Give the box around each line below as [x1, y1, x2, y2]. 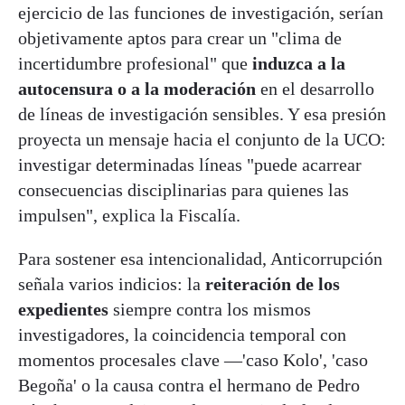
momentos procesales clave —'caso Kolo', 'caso [18, 349, 368, 370]
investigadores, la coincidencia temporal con [18, 324, 346, 344]
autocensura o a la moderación [18, 78, 256, 99]
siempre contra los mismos [113, 298, 311, 319]
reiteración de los [205, 273, 340, 294]
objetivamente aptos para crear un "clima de [18, 27, 342, 48]
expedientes [18, 298, 113, 319]
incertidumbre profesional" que [18, 52, 248, 73]
